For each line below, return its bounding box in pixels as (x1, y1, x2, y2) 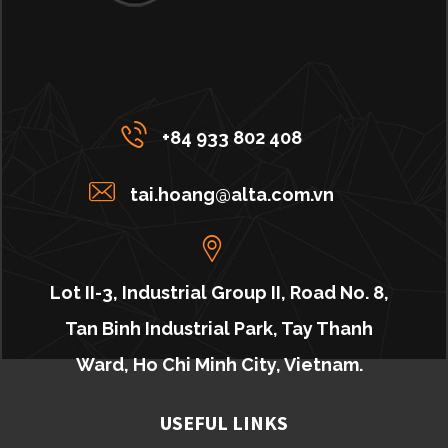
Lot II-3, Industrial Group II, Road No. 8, (49, 282, 389, 304)
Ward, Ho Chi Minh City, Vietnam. (75, 354, 363, 376)
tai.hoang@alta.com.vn (130, 184, 334, 206)
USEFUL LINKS (160, 410, 288, 436)
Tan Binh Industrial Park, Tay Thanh (65, 318, 373, 340)
